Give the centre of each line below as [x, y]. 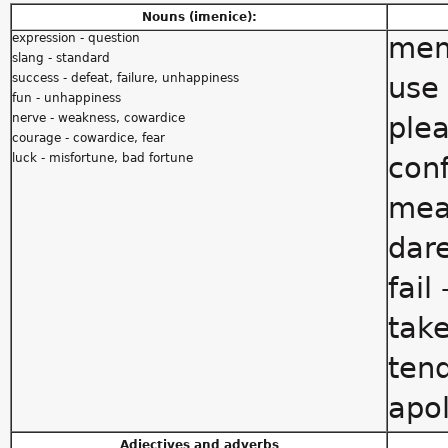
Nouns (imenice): [199, 17]
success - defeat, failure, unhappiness [125, 78]
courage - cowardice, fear [88, 138]
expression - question [76, 38]
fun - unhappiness [66, 98]
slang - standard [61, 58]
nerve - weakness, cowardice [98, 118]
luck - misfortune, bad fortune [102, 158]
